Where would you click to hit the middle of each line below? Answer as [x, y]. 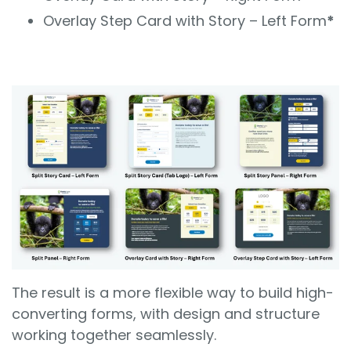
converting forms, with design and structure [166, 313]
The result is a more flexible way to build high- [173, 292]
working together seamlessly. [118, 335]
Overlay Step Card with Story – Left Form [185, 21]
